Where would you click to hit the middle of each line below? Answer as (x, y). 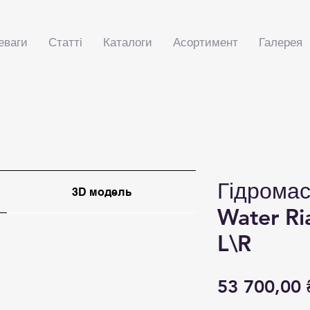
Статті (65, 42)
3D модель (101, 192)
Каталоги (128, 42)
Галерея (281, 42)
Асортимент (206, 42)
